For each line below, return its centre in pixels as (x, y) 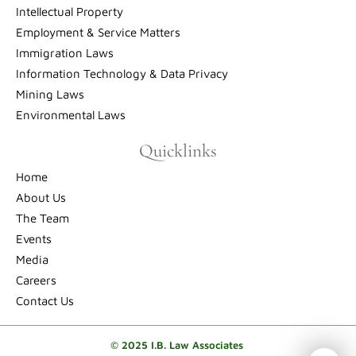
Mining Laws (50, 95)
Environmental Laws (71, 115)
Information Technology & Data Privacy (122, 74)
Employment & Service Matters (98, 33)
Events (34, 239)
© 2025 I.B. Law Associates (178, 345)
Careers (36, 281)
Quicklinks (178, 151)
